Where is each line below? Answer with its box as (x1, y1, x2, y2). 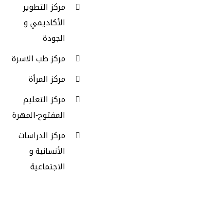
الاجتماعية (30, 159, 65, 174)
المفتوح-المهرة (12, 108, 65, 123)
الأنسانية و (29, 144, 65, 159)
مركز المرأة (29, 72, 65, 87)
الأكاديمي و (24, 15, 65, 30)
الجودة (43, 31, 65, 46)
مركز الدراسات (18, 128, 65, 143)
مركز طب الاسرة (12, 51, 65, 66)
